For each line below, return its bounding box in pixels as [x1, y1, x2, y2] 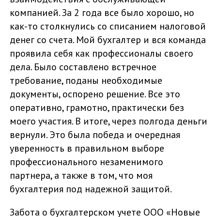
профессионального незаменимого [10, 155, 163, 168]
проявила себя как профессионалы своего [10, 47, 193, 60]
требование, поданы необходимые [10, 74, 162, 87]
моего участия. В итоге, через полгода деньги [10, 115, 207, 127]
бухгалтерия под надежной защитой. [10, 183, 172, 195]
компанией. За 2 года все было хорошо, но [10, 6, 194, 19]
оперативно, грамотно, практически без [10, 101, 184, 114]
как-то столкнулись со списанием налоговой [10, 20, 206, 32]
